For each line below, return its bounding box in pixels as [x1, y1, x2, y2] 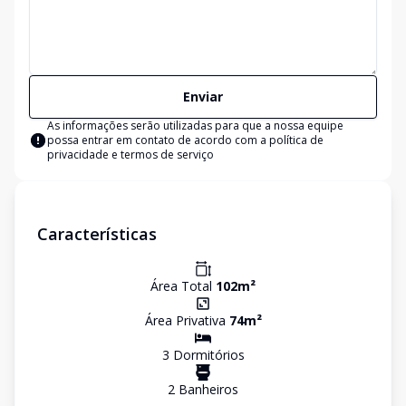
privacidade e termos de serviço [47, 147, 214, 162]
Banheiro [175, 381, 232, 398]
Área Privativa [144, 312, 229, 329]
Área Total [150, 277, 216, 295]
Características [37, 223, 157, 245]
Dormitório [169, 346, 238, 363]
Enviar [183, 88, 223, 105]
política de [269, 132, 324, 148]
